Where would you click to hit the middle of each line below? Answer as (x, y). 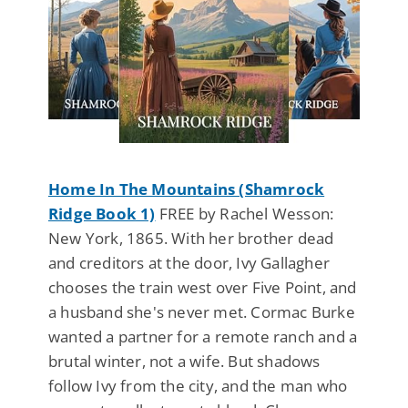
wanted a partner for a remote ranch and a (203, 337)
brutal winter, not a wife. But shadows (184, 362)
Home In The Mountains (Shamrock (187, 189)
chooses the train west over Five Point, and (203, 288)
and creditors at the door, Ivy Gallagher (189, 263)
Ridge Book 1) (102, 214)
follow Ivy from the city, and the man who (198, 386)
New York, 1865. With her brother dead (191, 239)
